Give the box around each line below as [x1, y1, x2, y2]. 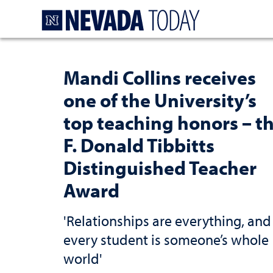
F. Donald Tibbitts [63, 133, 214, 157]
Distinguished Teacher [63, 155, 257, 180]
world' [63, 249, 102, 268]
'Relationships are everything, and [63, 211, 271, 230]
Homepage [204, 6, 255, 20]
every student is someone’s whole [63, 230, 269, 249]
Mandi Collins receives [63, 65, 256, 90]
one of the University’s [63, 88, 257, 112]
